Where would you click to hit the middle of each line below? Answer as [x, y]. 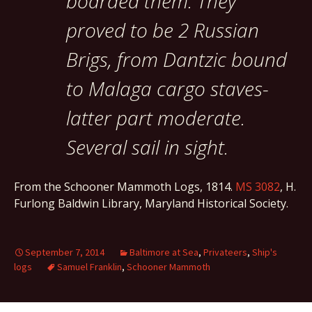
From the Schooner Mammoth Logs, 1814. [125, 187]
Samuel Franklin [89, 267]
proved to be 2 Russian [163, 30]
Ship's [265, 252]
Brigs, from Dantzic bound [177, 59]
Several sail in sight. [147, 147]
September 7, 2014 [65, 252]
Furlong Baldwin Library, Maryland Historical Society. [151, 203]
